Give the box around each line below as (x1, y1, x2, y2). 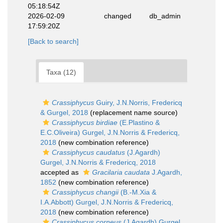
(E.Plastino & (117, 118, 160, 126)
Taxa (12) (46, 68, 76, 76)
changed (104, 12, 131, 20)
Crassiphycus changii (52, 188, 118, 196)
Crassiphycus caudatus (52, 148, 125, 156)
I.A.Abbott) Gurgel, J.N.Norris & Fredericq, (40, 198, 173, 206)
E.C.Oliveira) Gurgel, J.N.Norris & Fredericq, (40, 128, 180, 136)
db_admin (149, 12, 181, 20)
